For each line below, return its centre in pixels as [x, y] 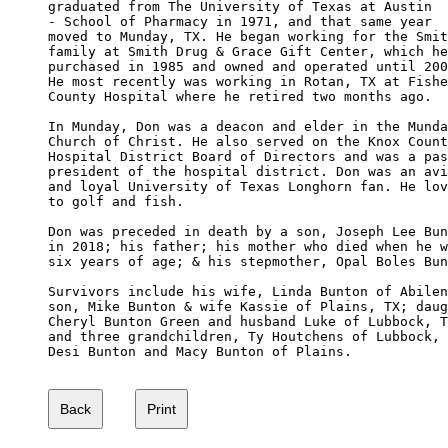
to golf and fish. [116, 201]
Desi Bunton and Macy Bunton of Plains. [200, 351]
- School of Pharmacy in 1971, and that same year [240, 21]
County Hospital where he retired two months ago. [240, 96]
